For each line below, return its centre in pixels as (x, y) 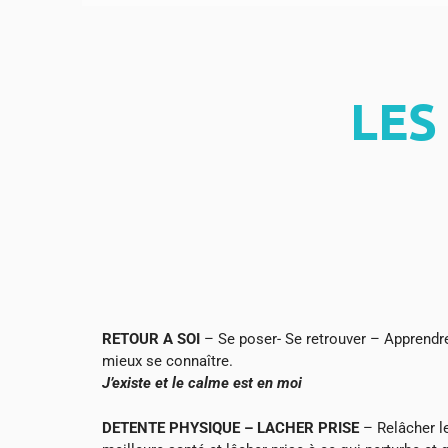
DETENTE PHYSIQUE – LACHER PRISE (230, 427)
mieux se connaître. (167, 361)
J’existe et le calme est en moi (202, 383)
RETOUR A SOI (151, 339)
